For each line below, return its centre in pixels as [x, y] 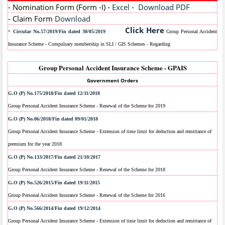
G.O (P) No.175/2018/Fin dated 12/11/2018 [54, 93]
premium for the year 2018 [35, 144]
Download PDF [164, 7]
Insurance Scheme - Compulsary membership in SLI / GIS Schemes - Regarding [89, 44]
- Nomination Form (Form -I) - [60, 7]
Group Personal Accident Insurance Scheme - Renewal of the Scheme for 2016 [87, 195]
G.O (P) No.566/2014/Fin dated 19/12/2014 [54, 208]
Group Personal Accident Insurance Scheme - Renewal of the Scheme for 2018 [87, 170]
